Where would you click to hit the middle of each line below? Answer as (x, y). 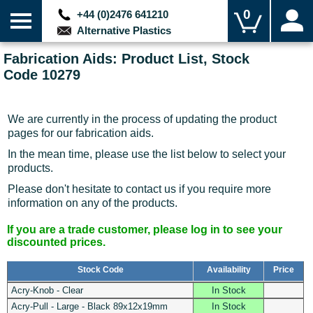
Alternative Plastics (121, 30)
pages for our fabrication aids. (81, 133)
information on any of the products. (93, 203)
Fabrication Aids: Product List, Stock (126, 58)
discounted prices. (56, 242)
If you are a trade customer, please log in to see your (145, 230)
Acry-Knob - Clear (47, 291)
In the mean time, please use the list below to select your (147, 154)
